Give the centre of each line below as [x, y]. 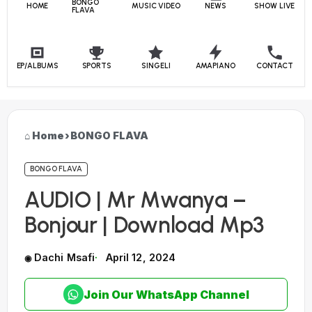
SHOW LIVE [275, 6]
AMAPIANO [215, 66]
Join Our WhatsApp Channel [166, 294]
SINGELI [156, 66]
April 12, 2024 [140, 257]
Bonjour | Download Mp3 [144, 225]
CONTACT [274, 66]
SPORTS [96, 66]
